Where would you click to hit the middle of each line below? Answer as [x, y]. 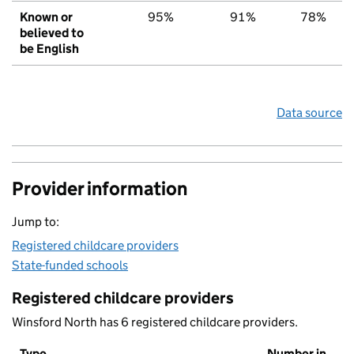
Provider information [100, 189]
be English [49, 49]
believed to [52, 33]
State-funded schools [70, 265]
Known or [46, 17]
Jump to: [36, 222]
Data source [309, 113]
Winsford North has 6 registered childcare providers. [155, 322]
